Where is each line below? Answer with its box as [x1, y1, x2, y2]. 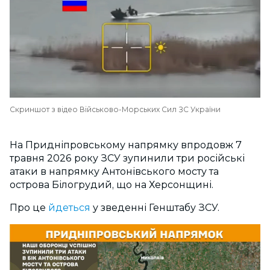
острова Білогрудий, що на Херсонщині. [10, 178, 213, 190]
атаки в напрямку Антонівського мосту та [10, 165, 219, 177]
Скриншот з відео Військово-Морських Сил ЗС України [10, 104, 221, 114]
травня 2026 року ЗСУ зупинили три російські [10, 152, 245, 164]
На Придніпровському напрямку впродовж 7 [10, 139, 242, 151]
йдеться [46, 201, 90, 213]
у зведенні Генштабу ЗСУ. [90, 201, 219, 213]
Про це [10, 201, 46, 213]
